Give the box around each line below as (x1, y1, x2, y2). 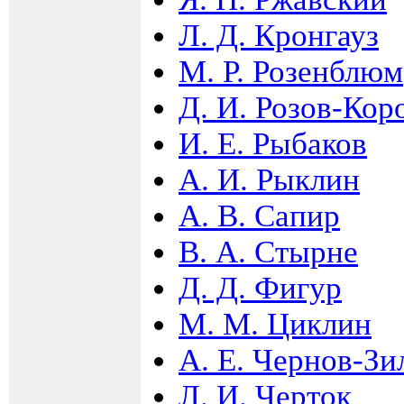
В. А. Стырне (179, 234, 358, 270)
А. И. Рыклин (179, 161, 360, 197)
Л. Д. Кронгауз (179, 17, 379, 53)
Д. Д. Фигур (179, 270, 342, 306)
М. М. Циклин (179, 306, 372, 342)
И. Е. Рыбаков (179, 125, 367, 161)
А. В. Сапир (179, 197, 340, 234)
